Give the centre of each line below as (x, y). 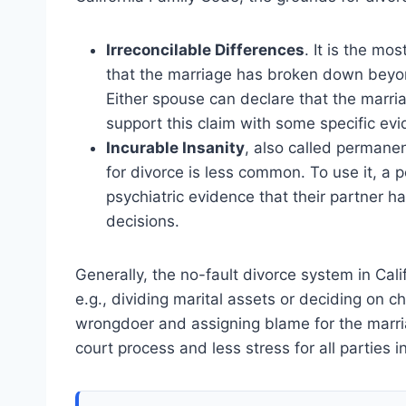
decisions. (143, 221)
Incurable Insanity (175, 147)
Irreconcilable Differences (205, 49)
